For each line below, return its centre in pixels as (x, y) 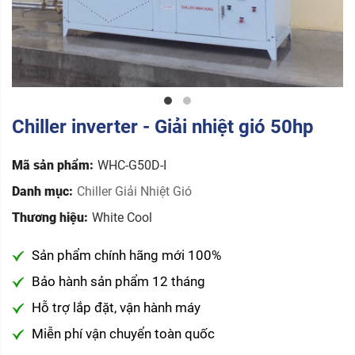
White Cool (122, 217)
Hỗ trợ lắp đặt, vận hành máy (116, 307)
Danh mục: (42, 191)
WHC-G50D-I (132, 165)
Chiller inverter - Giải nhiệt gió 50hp (163, 126)
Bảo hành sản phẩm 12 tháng (118, 281)
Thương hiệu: (50, 217)
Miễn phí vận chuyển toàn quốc (123, 333)
